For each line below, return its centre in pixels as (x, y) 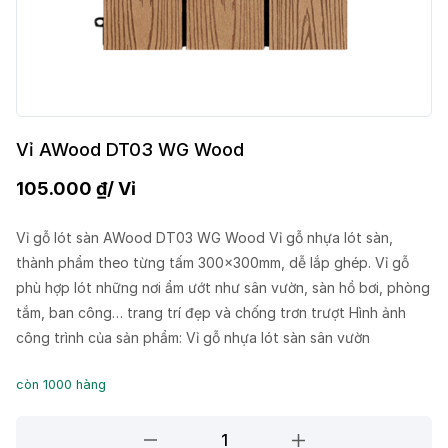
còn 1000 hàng (61, 384)
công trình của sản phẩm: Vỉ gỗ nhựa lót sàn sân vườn (193, 338)
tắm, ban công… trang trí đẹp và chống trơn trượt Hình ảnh (211, 313)
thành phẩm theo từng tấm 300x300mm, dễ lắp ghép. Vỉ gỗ (212, 263)
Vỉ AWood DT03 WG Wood (130, 150)
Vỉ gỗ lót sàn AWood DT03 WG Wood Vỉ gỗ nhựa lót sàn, (204, 238)
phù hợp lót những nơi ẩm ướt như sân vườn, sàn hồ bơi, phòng (223, 288)
